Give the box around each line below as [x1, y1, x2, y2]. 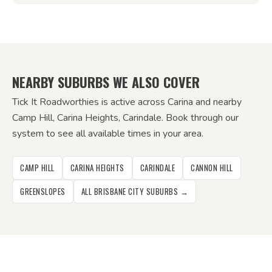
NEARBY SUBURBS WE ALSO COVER [12, 72, 200, 92]
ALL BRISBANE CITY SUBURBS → [81, 185, 188, 197]
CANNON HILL [191, 161, 233, 174]
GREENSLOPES [20, 185, 66, 197]
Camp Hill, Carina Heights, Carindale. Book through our [12, 111, 239, 124]
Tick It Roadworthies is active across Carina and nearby [12, 95, 242, 109]
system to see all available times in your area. [12, 127, 203, 140]
